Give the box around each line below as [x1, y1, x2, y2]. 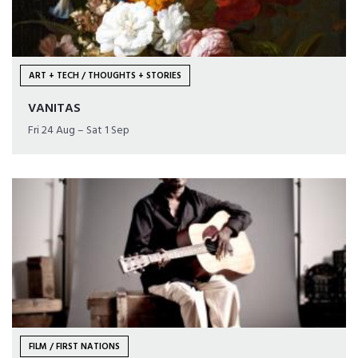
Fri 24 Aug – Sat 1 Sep [28, 121, 129, 141]
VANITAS [28, 98, 81, 120]
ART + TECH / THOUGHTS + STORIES [29, 69, 181, 84]
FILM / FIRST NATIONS [29, 340, 120, 355]
